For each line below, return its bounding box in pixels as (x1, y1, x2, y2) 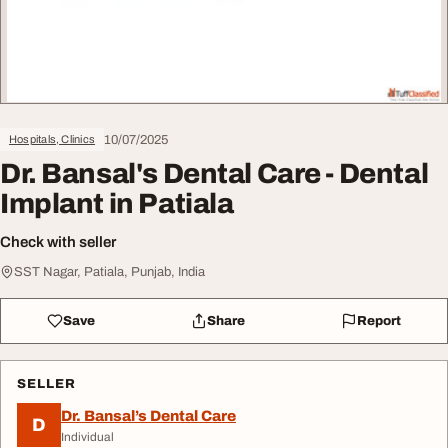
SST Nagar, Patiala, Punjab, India (14, 265, 205, 279)
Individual (61, 429, 114, 444)
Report (356, 313, 401, 328)
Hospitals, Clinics (9, 133, 95, 145)
